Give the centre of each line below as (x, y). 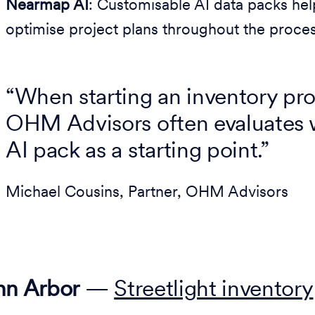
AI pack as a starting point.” (137, 152)
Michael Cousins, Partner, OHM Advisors (147, 193)
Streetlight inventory (214, 290)
